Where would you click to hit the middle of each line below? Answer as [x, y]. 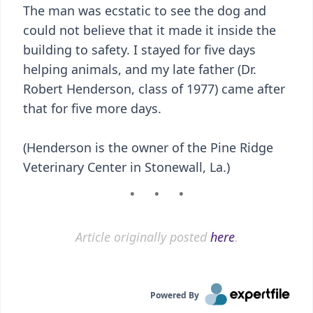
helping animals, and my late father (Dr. [140, 69]
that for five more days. [92, 108]
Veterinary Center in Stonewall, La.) [126, 167]
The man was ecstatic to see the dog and [145, 10]
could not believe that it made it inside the [150, 30]
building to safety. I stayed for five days [139, 50]
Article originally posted [143, 237]
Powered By [175, 295]
